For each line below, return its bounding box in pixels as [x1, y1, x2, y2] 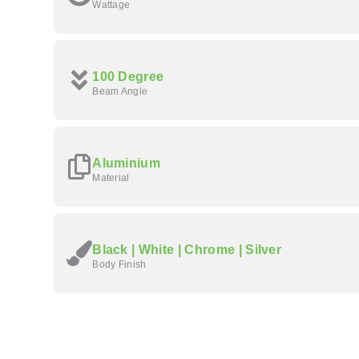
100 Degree [92, 69, 164, 83]
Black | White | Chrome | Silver [92, 242, 282, 256]
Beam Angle [92, 85, 148, 97]
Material [92, 171, 130, 184]
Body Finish [92, 258, 147, 270]
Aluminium [92, 155, 161, 170]
